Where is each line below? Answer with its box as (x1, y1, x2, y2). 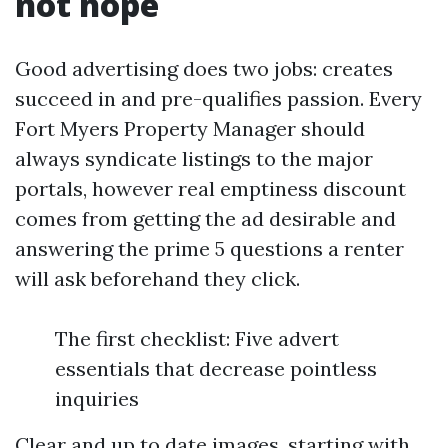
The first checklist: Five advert (55, 326, 339, 351)
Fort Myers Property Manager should (15, 116, 365, 141)
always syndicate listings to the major (15, 146, 373, 171)
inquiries (55, 386, 139, 411)
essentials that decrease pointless (55, 356, 377, 381)
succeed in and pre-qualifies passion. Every (15, 86, 422, 111)
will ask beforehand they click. (15, 266, 300, 291)
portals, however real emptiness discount (15, 176, 406, 201)
